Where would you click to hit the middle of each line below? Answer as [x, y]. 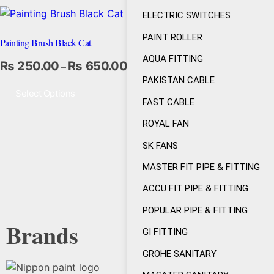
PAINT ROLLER [172, 37]
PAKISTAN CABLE [178, 80]
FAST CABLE [168, 102]
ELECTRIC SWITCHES [186, 16]
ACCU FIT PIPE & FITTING [195, 189]
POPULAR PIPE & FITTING [195, 210]
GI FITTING [165, 232]
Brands [42, 235]
